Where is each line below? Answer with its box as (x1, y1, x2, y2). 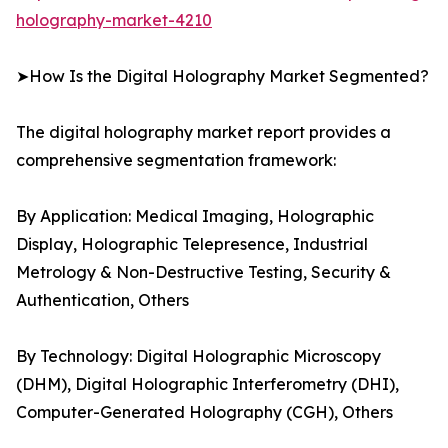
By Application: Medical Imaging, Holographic (16, 206, 374, 227)
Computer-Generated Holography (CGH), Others (16, 402, 393, 423)
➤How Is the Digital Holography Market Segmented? (16, 66, 429, 87)
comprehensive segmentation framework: (16, 150, 336, 171)
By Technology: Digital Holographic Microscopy (16, 346, 381, 367)
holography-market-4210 (16, 10, 212, 31)
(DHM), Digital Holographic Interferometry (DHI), (16, 374, 399, 395)
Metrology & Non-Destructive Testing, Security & (16, 262, 391, 283)
